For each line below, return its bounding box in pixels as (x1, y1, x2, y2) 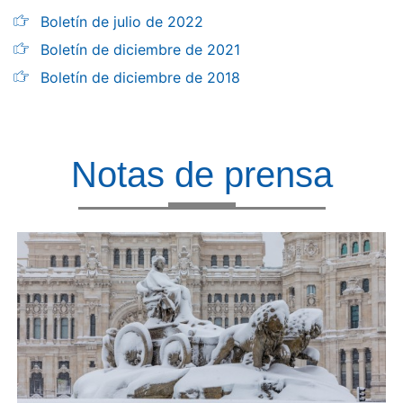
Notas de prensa (70, 155, 333, 194)
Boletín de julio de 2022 (40, 13, 203, 31)
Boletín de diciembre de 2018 (40, 68, 240, 86)
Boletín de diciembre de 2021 (40, 40, 240, 58)
